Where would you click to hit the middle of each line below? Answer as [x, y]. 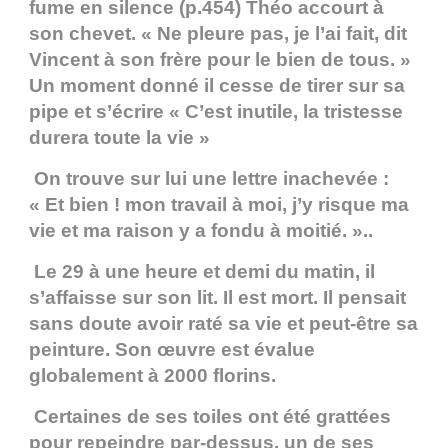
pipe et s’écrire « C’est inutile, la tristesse [216, 112]
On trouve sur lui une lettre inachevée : [209, 179]
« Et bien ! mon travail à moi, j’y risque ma [219, 205]
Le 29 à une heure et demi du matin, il [202, 272]
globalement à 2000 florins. [152, 376]
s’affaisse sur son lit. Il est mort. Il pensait [217, 298]
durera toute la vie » [119, 138]
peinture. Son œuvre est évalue [172, 350]
